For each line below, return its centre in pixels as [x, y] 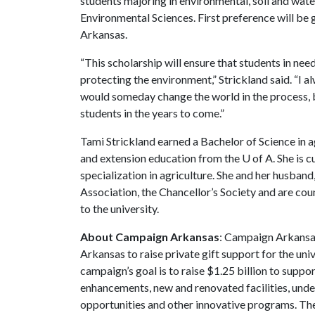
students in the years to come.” [152, 113]
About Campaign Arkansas [150, 237]
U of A [257, 158]
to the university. [120, 208]
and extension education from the [161, 158]
